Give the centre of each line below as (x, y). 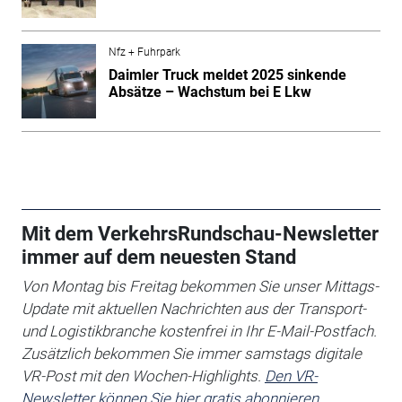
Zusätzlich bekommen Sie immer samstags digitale (191, 353)
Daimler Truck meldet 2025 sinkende (227, 74)
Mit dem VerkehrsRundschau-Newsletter (200, 233)
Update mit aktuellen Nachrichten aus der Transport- (193, 308)
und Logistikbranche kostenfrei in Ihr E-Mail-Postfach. (199, 331)
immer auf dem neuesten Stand (158, 257)
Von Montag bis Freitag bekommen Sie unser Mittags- (200, 286)
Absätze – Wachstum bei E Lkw (210, 92)
